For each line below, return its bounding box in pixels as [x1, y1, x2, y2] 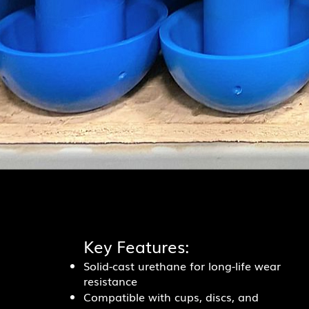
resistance [83, 272, 138, 289]
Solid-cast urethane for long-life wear [83, 257, 281, 274]
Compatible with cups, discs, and [83, 288, 259, 305]
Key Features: [83, 234, 190, 258]
